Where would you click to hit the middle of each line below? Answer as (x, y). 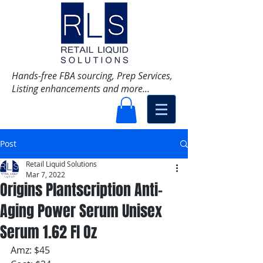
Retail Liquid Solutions (61, 164)
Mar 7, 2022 (45, 175)
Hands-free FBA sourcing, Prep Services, (92, 76)
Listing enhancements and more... (82, 89)
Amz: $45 (30, 250)
